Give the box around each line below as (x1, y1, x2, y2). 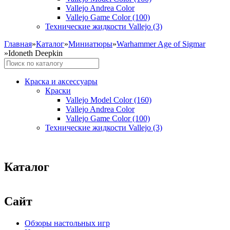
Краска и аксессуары (25, 77, 98, 86)
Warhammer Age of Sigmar (117, 40, 205, 48)
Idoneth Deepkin (8, 49, 63, 57)
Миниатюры (68, 40, 112, 48)
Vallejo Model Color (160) (66, 95, 151, 104)
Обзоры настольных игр (25, 218, 110, 227)
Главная (4, 40, 32, 48)
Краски (45, 86, 71, 95)
